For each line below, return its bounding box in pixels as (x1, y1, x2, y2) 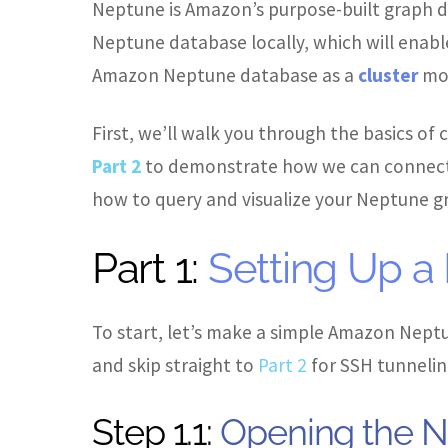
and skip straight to (92, 353, 258, 377)
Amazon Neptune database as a (92, 62, 358, 87)
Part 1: (92, 242, 199, 293)
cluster (358, 62, 418, 87)
